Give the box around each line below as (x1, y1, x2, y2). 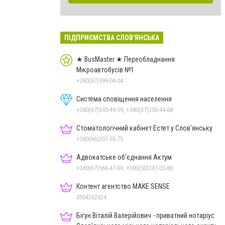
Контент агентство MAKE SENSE (76, 182, 170, 190)
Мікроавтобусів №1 (76, 65, 134, 74)
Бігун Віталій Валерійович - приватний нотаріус (76, 211, 214, 219)
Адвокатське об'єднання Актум (76, 153, 172, 161)
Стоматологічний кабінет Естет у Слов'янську (76, 124, 212, 132)
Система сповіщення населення (76, 94, 172, 103)
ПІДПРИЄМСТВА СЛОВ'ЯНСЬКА (64, 33, 159, 42)
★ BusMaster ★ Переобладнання (76, 55, 175, 63)
